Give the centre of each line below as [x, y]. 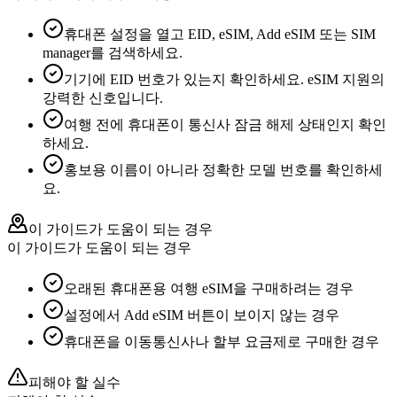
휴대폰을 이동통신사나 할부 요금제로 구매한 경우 [222, 341]
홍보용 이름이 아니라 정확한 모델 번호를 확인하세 [223, 169]
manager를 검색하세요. [113, 52]
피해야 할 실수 [74, 382]
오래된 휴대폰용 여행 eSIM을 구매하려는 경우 [209, 288]
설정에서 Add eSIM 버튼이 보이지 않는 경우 [202, 315]
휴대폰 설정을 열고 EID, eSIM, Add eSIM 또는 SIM [220, 34]
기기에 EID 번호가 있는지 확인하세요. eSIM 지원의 [224, 79]
